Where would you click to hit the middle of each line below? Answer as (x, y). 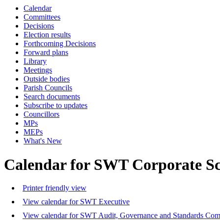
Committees (42, 17)
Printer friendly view (55, 188)
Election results (47, 35)
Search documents (52, 96)
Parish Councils (48, 88)
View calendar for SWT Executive (76, 202)
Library (35, 61)
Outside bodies (47, 79)
